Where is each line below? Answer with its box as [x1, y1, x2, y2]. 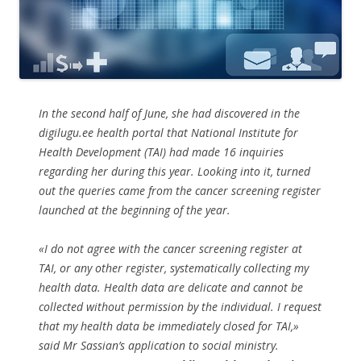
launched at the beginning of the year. [39, 201, 230, 218]
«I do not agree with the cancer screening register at [39, 240, 302, 256]
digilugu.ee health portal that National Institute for [39, 124, 298, 140]
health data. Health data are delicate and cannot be [39, 279, 303, 295]
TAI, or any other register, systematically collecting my [39, 259, 309, 276]
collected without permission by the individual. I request [39, 298, 322, 314]
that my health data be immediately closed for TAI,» [39, 317, 299, 334]
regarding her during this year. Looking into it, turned [39, 163, 310, 179]
